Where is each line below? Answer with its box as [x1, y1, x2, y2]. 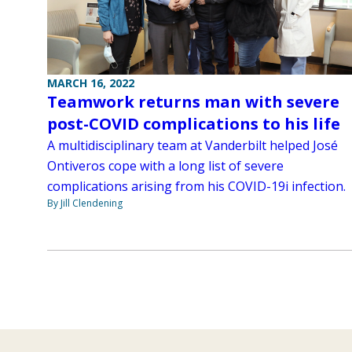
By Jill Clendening [47, 196, 123, 211]
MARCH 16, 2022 [47, 75, 134, 91]
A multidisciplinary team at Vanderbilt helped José [47, 137, 338, 155]
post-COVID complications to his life [47, 113, 340, 135]
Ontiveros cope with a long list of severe [47, 157, 284, 175]
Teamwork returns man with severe [47, 91, 339, 113]
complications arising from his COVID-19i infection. [47, 178, 346, 196]
